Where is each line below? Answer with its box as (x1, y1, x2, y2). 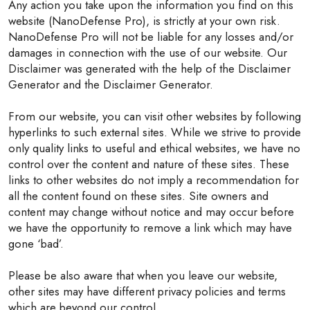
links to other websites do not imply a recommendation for (8, 172, 299, 188)
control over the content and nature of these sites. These (8, 156, 289, 172)
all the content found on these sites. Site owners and (8, 188, 268, 204)
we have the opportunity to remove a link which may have (8, 219, 292, 236)
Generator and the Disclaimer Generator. (8, 76, 213, 93)
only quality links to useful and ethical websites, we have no (8, 140, 300, 156)
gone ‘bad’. (8, 235, 64, 252)
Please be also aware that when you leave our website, (8, 267, 277, 284)
